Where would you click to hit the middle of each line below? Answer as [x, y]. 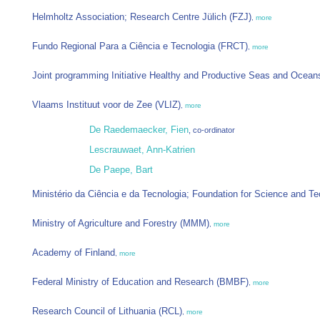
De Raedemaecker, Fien [139, 130]
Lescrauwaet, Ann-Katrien [142, 150]
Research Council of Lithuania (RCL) [107, 311]
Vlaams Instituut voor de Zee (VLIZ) [106, 105]
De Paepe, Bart [121, 170]
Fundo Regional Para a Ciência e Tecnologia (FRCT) [140, 46]
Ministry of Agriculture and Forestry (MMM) [121, 224]
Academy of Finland [74, 253]
